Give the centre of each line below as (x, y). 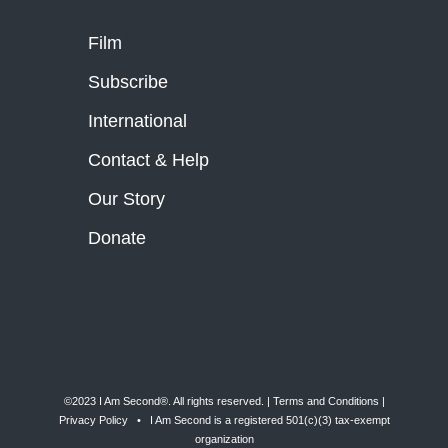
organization (224, 439)
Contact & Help (149, 160)
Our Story (127, 199)
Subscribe (128, 82)
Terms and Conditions (325, 401)
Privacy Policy (93, 420)
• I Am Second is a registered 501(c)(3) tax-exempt (258, 420)
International (138, 121)
